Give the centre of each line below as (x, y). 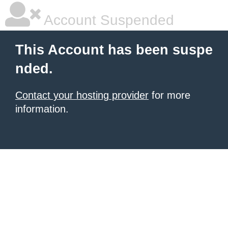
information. (42, 109)
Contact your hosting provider (82, 95)
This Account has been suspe (114, 50)
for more (169, 95)
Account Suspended (107, 20)
